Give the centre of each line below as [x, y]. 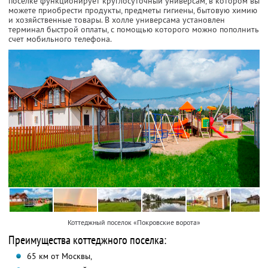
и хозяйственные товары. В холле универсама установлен [117, 20]
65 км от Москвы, [59, 256]
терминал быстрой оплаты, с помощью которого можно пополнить [134, 30]
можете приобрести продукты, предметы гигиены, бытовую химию [133, 10]
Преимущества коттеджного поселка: [87, 240]
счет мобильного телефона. [60, 39]
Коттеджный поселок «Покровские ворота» [134, 222]
